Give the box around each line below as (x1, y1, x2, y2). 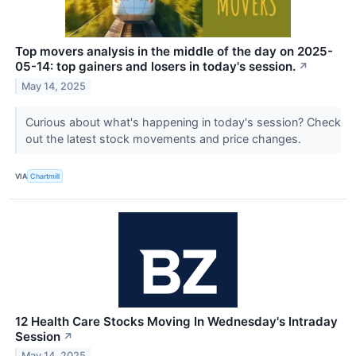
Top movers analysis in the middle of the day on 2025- (15, 44, 333, 60)
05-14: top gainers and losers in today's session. (15, 59, 296, 75)
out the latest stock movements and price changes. (25, 132, 304, 146)
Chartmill (30, 172, 60, 180)
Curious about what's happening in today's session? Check (25, 115, 341, 130)
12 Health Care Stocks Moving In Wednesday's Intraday (15, 313, 338, 329)
